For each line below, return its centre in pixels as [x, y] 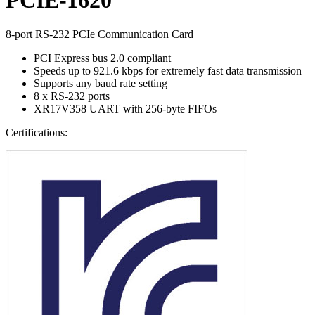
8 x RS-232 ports [72, 96]
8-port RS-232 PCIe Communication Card [99, 34]
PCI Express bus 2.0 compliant [102, 58]
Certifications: [37, 133]
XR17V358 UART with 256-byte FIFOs [125, 109]
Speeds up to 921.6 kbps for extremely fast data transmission [168, 71]
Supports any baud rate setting [101, 83]
